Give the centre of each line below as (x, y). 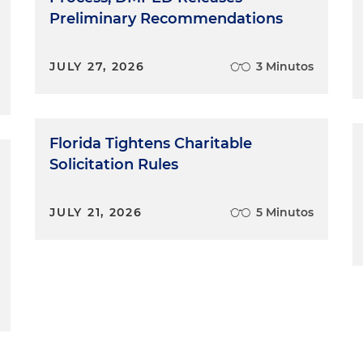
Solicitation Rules (114, 164)
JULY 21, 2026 (96, 212)
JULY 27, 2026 (97, 66)
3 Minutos (284, 66)
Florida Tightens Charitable (151, 143)
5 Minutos (284, 212)
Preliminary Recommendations (167, 18)
